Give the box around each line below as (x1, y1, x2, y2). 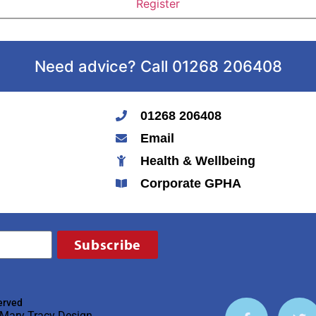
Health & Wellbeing (140, 153, 255, 168)
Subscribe (73, 236, 141, 254)
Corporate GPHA (140, 176, 241, 190)
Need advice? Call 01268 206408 (34, 56, 282, 75)
